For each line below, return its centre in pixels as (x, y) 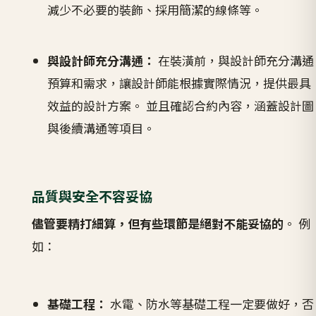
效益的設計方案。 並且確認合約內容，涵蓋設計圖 (181, 105)
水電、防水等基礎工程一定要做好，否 (211, 303)
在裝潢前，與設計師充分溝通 (235, 60)
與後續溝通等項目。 (102, 128)
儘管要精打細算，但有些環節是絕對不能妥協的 (157, 223)
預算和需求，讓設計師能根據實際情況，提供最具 (180, 83)
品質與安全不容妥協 (92, 196)
